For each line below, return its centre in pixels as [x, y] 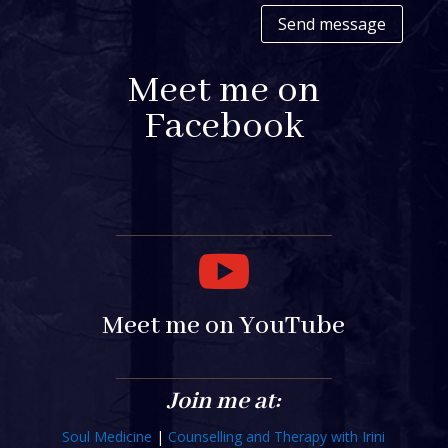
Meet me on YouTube [224, 326]
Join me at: [224, 402]
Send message [332, 23]
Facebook [223, 127]
